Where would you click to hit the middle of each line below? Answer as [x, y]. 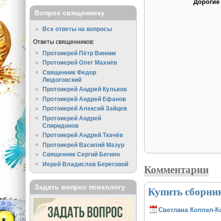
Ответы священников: [63, 41]
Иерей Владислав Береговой [86, 164]
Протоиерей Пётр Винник [79, 53]
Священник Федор [70, 72]
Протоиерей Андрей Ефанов [84, 99]
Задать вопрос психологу [80, 187]
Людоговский [62, 79]
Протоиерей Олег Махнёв [80, 63]
